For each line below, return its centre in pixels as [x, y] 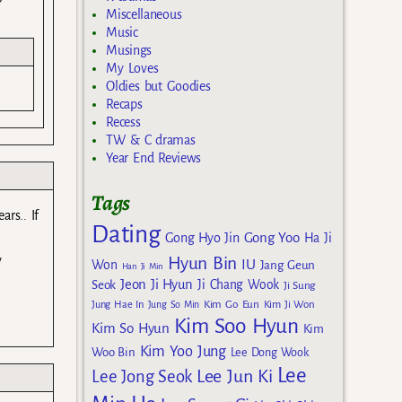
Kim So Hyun [131, 328]
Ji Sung [299, 286]
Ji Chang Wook [238, 285]
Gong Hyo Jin [202, 238]
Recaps [124, 104]
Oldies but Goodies [158, 86]
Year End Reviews [154, 158]
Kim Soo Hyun [236, 327]
